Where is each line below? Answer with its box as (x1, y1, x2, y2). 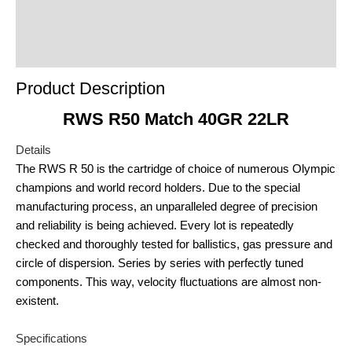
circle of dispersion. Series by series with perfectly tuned (16, 257, 303, 270)
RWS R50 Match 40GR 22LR (63, 109, 289, 130)
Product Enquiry (16, 16, 106, 29)
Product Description (16, 78, 165, 98)
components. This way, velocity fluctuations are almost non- (16, 276, 321, 289)
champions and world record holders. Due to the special (16, 181, 300, 195)
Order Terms (16, 46, 85, 59)
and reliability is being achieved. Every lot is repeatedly (16, 219, 294, 233)
